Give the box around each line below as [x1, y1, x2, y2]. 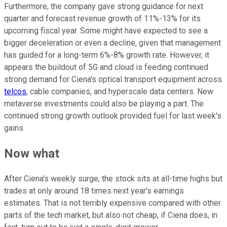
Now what [4, 146, 59, 161]
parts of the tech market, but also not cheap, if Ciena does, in [4, 210, 217, 220]
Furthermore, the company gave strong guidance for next [4, 2, 203, 12]
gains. [4, 123, 25, 133]
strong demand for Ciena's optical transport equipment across [4, 74, 222, 85]
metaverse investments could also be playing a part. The [4, 99, 204, 109]
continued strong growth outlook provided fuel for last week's [4, 111, 221, 121]
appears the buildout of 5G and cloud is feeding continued [4, 62, 208, 72]
